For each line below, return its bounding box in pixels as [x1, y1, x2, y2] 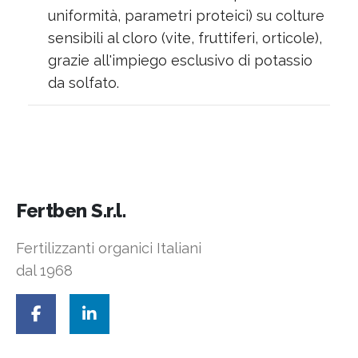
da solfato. [48, 74, 119, 91]
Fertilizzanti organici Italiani [16, 240, 201, 257]
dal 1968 [16, 262, 73, 280]
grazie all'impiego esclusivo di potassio [48, 51, 312, 69]
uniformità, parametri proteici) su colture [48, 6, 324, 24]
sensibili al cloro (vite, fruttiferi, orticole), [48, 29, 322, 46]
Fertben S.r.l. [16, 199, 125, 223]
